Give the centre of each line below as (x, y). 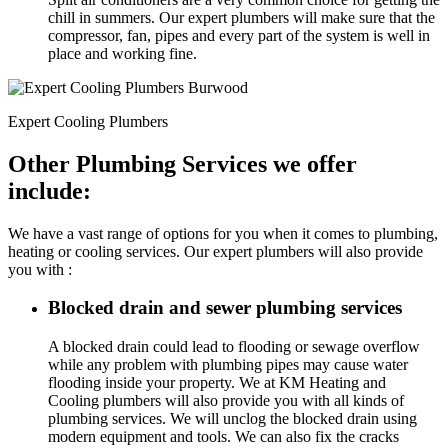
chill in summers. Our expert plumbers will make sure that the (241, 17)
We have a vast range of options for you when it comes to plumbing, (223, 233)
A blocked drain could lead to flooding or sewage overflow (234, 347)
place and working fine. (122, 53)
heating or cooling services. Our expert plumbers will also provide (215, 251)
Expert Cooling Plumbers (88, 121)
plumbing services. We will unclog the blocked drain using (232, 419)
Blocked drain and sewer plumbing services (225, 308)
